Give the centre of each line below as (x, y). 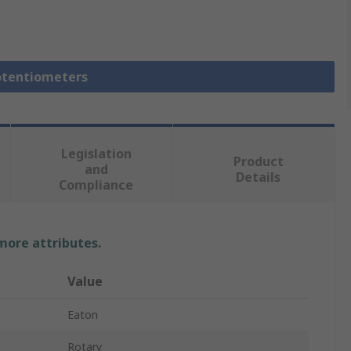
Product (258, 162)
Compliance (96, 185)
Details (259, 177)
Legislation (96, 154)
